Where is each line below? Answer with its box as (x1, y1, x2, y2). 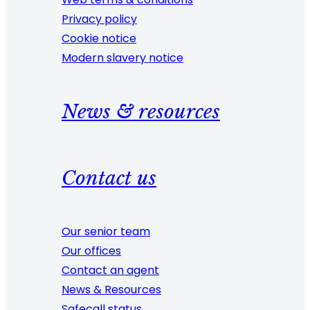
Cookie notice (61, 30, 136, 46)
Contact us (61, 165, 156, 190)
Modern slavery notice (61, 49, 183, 66)
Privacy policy (61, 10, 137, 27)
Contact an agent (61, 262, 159, 278)
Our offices (61, 242, 121, 259)
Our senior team (61, 223, 150, 239)
